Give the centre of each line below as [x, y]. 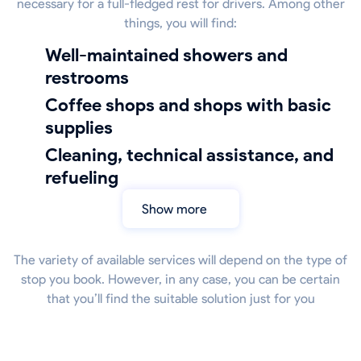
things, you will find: [180, 23]
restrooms [87, 78]
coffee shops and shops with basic [52, 105]
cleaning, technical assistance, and [52, 155]
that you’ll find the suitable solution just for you [180, 299]
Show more [178, 209]
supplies [79, 128]
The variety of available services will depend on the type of [180, 260]
